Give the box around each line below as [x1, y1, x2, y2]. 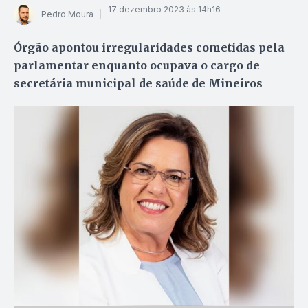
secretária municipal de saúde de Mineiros [14, 76, 263, 90]
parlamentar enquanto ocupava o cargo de [14, 58, 260, 72]
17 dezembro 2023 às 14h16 [108, 4, 221, 15]
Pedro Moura [41, 9, 93, 20]
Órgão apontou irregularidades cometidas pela [14, 40, 285, 54]
